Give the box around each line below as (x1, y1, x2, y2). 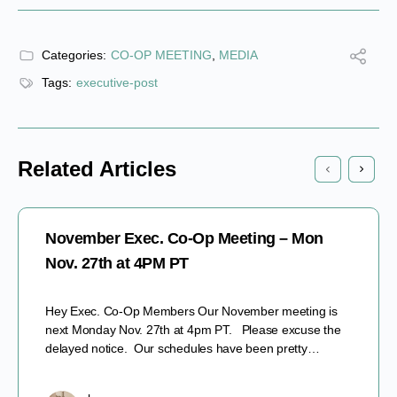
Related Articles (18, 156, 176, 181)
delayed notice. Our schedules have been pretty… (45, 340, 320, 355)
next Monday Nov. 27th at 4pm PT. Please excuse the (45, 322, 341, 337)
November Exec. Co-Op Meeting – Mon (45, 229, 323, 247)
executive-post (76, 74, 158, 90)
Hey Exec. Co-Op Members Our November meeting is (45, 303, 338, 318)
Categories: (42, 47, 106, 62)
